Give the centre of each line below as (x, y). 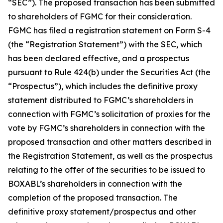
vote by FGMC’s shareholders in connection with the (107, 128)
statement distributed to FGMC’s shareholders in (101, 100)
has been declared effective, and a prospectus (99, 58)
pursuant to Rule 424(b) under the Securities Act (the (109, 72)
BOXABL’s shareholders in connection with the (95, 184)
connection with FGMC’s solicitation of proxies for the (109, 114)
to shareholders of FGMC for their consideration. (100, 16)
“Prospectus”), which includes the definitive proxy (103, 86)
